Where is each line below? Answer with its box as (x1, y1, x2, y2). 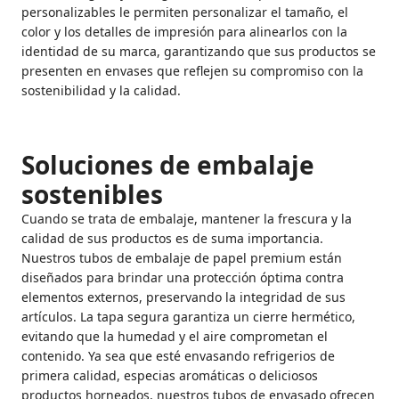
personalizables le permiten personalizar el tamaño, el (21, 4, 348, 20)
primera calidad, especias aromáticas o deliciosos (21, 367, 318, 384)
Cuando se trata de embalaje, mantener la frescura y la (21, 210, 352, 227)
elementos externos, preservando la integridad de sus (21, 289, 346, 305)
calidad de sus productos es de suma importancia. (21, 230, 323, 247)
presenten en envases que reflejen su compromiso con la (21, 62, 363, 79)
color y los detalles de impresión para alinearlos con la (21, 23, 347, 40)
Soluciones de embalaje (21, 148, 314, 182)
